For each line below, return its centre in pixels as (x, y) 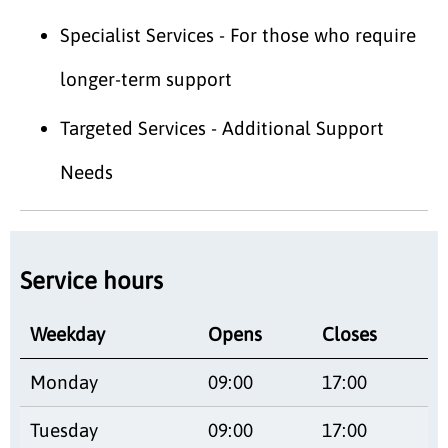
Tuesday (64, 429)
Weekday (67, 333)
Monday (64, 381)
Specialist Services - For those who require (238, 34)
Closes (349, 333)
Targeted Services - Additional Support (222, 127)
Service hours (91, 280)
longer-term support (146, 78)
